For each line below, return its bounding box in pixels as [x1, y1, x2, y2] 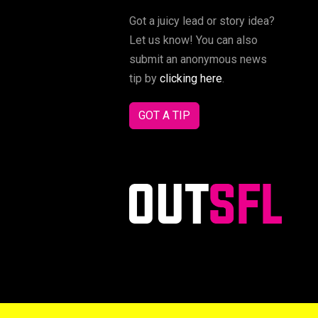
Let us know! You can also [129, 33, 258, 48]
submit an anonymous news [129, 53, 267, 67]
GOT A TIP [138, 109, 190, 123]
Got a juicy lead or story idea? [129, 14, 275, 28]
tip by [129, 72, 160, 86]
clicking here [160, 72, 222, 86]
